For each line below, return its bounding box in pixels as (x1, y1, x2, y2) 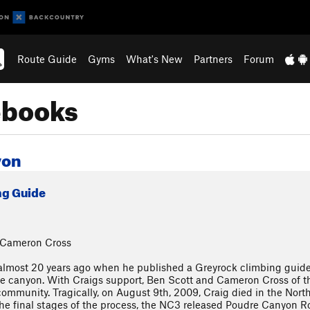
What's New (126, 53, 183, 65)
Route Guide (17, 53, 77, 65)
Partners (194, 53, 233, 65)
